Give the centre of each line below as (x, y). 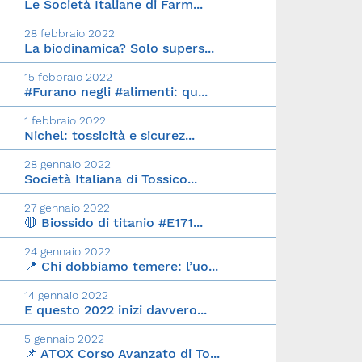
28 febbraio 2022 (69, 34)
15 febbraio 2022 (68, 77)
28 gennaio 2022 (67, 164)
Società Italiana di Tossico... (111, 179)
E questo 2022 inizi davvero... (116, 310)
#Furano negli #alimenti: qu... (116, 92)
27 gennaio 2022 (67, 208)
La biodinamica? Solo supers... (119, 48)
